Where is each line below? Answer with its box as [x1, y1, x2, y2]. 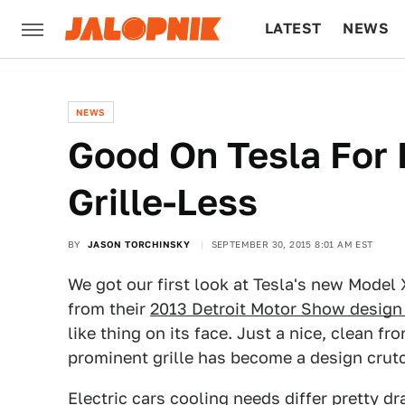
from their [68, 299, 150, 318]
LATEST [265, 20, 322, 37]
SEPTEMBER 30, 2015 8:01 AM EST [211, 239, 373, 250]
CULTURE [265, 78, 334, 95]
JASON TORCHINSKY [87, 239, 191, 250]
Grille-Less [68, 181, 258, 223]
